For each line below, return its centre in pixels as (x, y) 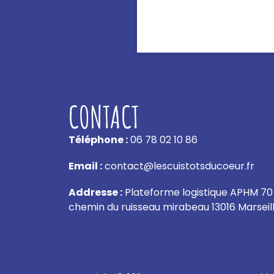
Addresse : (95, 192)
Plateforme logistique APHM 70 (198, 192)
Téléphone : (98, 139)
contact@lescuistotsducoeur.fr (178, 166)
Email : (85, 166)
